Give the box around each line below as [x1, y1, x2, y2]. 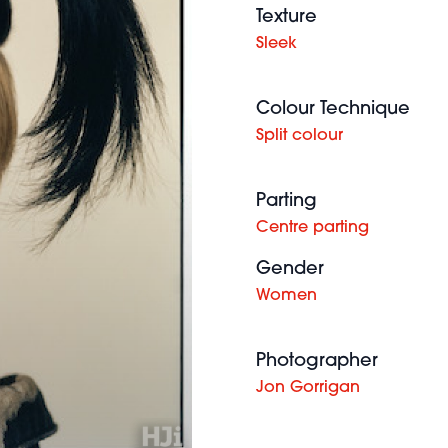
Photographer [256, 352, 378, 371]
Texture [256, 8, 317, 27]
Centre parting [256, 220, 369, 236]
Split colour [256, 128, 343, 144]
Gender [256, 260, 324, 279]
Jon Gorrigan [256, 380, 360, 396]
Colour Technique [256, 100, 410, 119]
